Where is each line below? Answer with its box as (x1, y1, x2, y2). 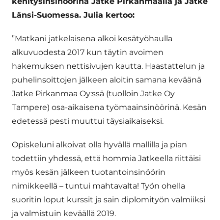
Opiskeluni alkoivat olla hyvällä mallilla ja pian (12, 140, 187, 150)
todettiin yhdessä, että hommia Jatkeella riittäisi (12, 154, 201, 164)
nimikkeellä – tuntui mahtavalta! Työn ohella (12, 181, 185, 191)
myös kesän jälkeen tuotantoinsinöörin (12, 167, 165, 177)
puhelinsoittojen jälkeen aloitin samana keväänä (12, 75, 201, 85)
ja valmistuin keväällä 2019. (12, 209, 116, 219)
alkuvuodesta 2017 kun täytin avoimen (12, 48, 164, 57)
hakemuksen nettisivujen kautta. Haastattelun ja (12, 61, 205, 71)
